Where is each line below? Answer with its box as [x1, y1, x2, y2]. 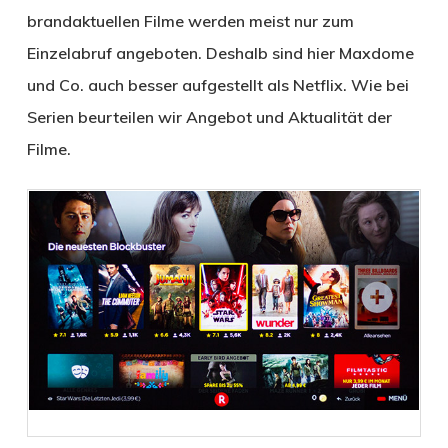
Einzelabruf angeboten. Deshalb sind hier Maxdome [26, 42, 414, 63]
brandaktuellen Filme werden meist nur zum [26, 10, 354, 31]
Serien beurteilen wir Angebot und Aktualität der [26, 106, 392, 127]
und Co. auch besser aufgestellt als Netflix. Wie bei [26, 74, 409, 95]
